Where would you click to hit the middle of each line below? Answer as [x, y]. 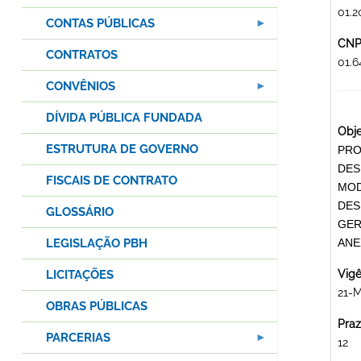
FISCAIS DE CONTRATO [112, 181]
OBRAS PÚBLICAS [97, 307]
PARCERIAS [78, 338]
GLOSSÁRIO [80, 212]
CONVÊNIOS [81, 87]
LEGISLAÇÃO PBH [97, 244]
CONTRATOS [82, 55]
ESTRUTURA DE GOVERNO [122, 149]
